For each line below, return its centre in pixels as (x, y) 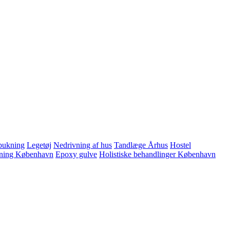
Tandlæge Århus (141, 145)
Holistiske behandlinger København (157, 155)
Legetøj (39, 145)
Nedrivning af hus (83, 145)
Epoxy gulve (76, 155)
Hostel (180, 145)
